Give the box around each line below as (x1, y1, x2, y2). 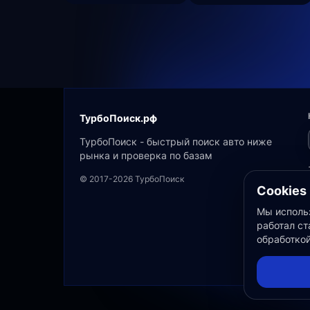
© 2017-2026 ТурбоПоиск (80, 174, 184, 184)
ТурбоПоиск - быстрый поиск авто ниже (80, 136, 272, 147)
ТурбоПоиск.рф (80, 112, 157, 124)
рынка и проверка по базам (80, 149, 212, 161)
